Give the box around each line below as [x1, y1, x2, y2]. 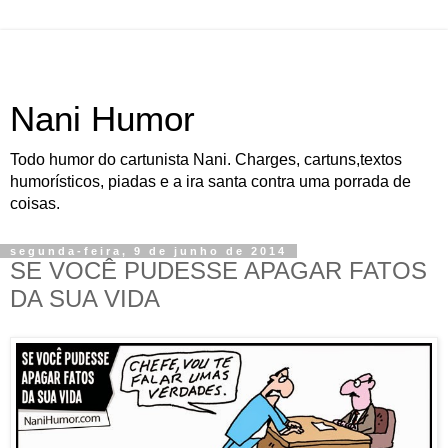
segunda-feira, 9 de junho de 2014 [10, 245, 287, 257]
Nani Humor [10, 100, 195, 138]
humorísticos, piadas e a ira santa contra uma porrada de [10, 173, 411, 190]
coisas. [10, 195, 60, 212]
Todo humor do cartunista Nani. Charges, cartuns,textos [10, 151, 402, 168]
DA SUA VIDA [10, 285, 160, 312]
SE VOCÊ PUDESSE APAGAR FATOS [10, 257, 427, 284]
